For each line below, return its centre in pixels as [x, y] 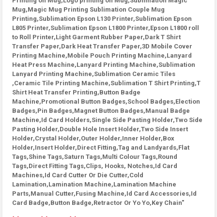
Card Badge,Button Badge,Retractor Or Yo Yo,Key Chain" [98, 203]
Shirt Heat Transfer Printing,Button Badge [76, 92]
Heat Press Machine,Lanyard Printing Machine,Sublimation [104, 65]
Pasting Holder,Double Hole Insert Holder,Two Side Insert [100, 129]
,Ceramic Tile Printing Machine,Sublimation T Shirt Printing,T [106, 83]
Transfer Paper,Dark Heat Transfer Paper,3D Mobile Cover [102, 46]
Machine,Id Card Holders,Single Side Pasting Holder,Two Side [107, 120]
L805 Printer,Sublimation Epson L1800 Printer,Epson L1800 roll [106, 28]
